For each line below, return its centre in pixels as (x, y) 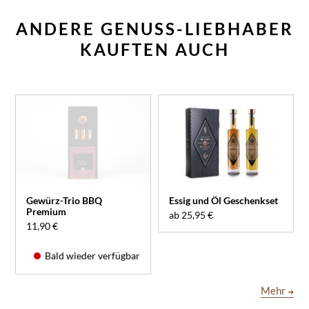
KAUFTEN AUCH (154, 50)
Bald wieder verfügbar (91, 255)
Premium (47, 211)
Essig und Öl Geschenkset (223, 200)
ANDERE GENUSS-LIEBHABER (154, 29)
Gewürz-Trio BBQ (64, 200)
